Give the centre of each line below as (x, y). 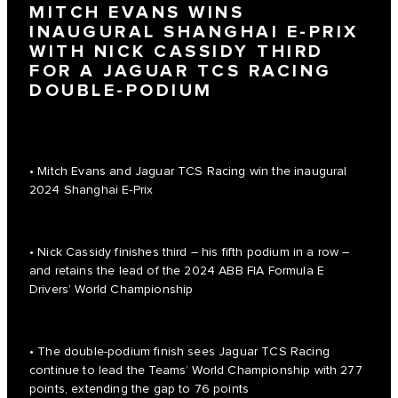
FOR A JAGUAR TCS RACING (181, 71)
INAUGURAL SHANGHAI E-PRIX (194, 32)
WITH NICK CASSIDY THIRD (177, 51)
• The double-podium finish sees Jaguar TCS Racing (179, 352)
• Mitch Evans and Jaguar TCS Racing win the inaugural (188, 172)
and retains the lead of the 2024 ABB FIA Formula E (177, 271)
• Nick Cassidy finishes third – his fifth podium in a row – (190, 253)
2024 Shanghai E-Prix (92, 191)
